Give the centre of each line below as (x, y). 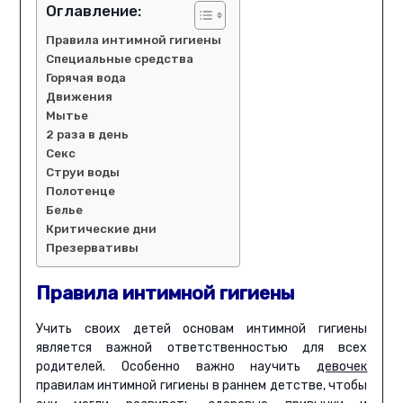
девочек (342, 367)
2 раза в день (87, 135)
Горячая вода (85, 78)
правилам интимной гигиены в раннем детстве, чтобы (201, 386)
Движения (79, 97)
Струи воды (82, 173)
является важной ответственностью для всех (201, 348)
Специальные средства (119, 59)
